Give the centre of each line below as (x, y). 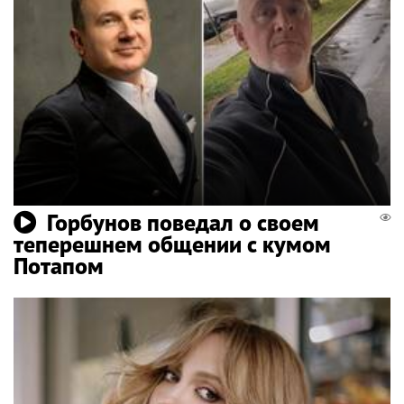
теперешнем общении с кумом (172, 243)
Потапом (59, 265)
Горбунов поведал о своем (183, 222)
